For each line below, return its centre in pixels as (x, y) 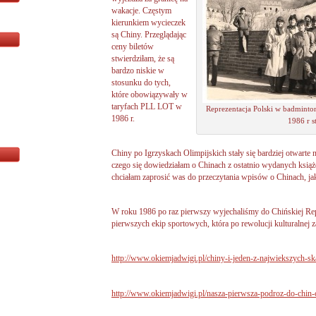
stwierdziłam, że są (143, 59)
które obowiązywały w (150, 95)
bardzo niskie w (138, 71)
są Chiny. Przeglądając (149, 35)
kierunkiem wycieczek (148, 23)
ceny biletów (133, 47)
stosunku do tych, (141, 83)
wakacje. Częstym (141, 11)
